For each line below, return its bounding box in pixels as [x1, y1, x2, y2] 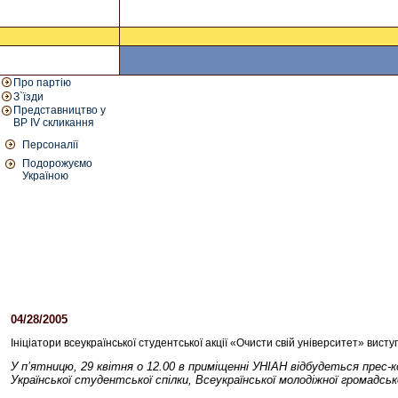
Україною [22, 170, 68, 182]
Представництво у [13, 104, 106, 116]
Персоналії [22, 139, 78, 151]
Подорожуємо [22, 157, 92, 170]
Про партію [13, 76, 71, 89]
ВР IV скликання [13, 116, 94, 129]
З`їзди [13, 91, 44, 103]
